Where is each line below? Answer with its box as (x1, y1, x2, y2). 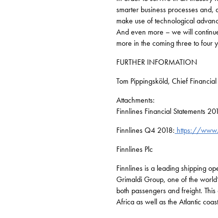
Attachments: (116, 95, 155, 105)
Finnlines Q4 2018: (116, 125, 175, 135)
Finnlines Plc (116, 144, 153, 154)
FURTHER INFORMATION (116, 57, 197, 67)
